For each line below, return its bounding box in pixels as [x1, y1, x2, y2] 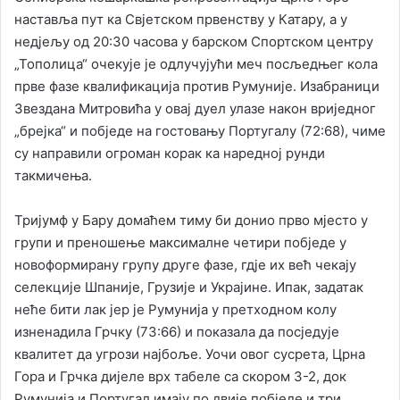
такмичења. [14, 167, 92, 185]
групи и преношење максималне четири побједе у [14, 234, 346, 252]
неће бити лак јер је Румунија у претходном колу [14, 301, 337, 319]
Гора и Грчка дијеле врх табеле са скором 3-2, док [14, 368, 346, 386]
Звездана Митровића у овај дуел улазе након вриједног [14, 100, 376, 118]
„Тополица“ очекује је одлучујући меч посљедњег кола [14, 55, 378, 73]
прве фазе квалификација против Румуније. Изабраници [14, 78, 379, 96]
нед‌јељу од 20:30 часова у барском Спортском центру [14, 33, 373, 51]
